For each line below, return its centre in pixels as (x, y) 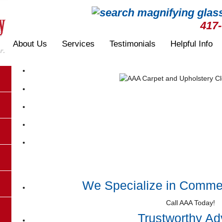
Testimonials (132, 44)
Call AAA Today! (191, 202)
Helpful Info (191, 44)
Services (78, 44)
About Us (30, 44)
